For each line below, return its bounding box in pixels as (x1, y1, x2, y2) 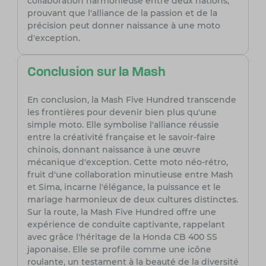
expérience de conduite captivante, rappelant (27, 219, 225, 230)
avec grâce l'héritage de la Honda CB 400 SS (27, 232, 217, 243)
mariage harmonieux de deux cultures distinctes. (27, 194, 238, 205)
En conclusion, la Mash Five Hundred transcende (27, 94, 236, 106)
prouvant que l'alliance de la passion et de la (27, 8, 217, 19)
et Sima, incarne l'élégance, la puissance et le (27, 182, 221, 193)
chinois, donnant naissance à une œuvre (27, 144, 201, 156)
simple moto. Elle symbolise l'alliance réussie (27, 119, 219, 131)
